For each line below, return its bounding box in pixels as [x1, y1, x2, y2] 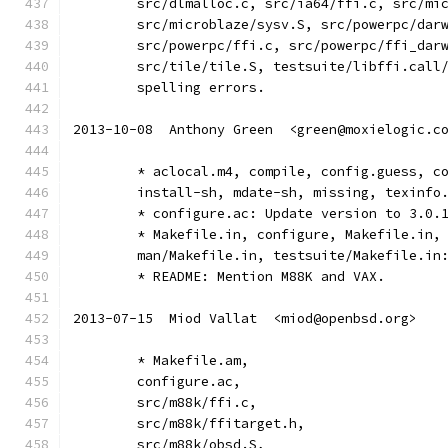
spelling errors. [137, 79, 265, 96]
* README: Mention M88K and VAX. [137, 268, 385, 285]
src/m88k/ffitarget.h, [137, 415, 305, 432]
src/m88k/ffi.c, [137, 394, 257, 411]
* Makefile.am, [137, 352, 249, 369]
